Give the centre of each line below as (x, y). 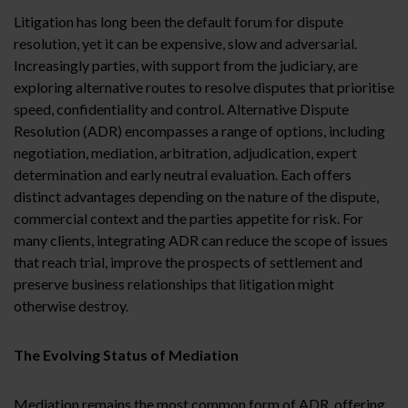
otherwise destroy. (71, 305)
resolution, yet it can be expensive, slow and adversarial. (185, 43)
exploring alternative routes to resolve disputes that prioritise (204, 87)
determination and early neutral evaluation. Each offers (183, 174)
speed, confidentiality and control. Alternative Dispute (181, 108)
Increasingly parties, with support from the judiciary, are (186, 65)
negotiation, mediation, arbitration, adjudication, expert (185, 152)
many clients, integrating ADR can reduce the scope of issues (201, 240)
